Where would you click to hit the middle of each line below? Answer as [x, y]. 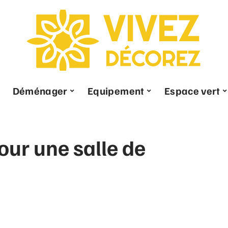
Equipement [116, 91]
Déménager [40, 91]
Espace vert [192, 91]
